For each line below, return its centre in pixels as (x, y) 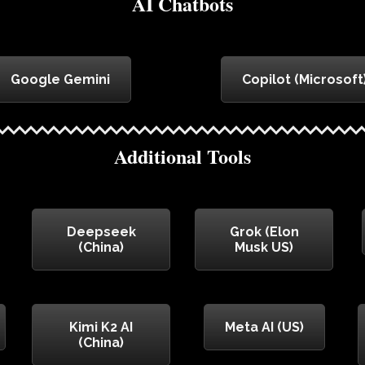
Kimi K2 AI (101, 328)
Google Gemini (60, 80)
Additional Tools (182, 156)
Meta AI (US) (264, 328)
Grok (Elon (264, 232)
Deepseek (101, 232)
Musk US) (264, 248)
